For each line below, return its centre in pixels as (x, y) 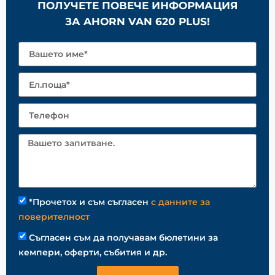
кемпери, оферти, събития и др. (93, 253)
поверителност (54, 217)
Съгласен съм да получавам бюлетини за (123, 238)
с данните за (180, 202)
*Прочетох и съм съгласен (90, 202)
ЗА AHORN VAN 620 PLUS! (137, 22)
